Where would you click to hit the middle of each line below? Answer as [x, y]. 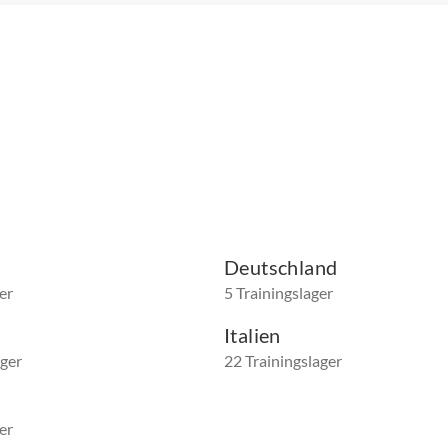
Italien [252, 335]
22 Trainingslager [283, 361]
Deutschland [281, 267]
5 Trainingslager [278, 293]
